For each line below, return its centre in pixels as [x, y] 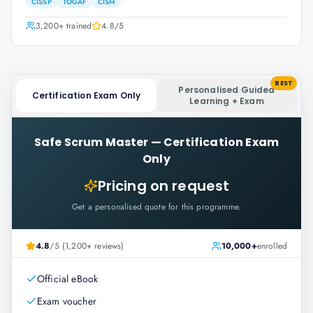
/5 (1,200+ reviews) [87, 246]
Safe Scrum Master [91, 142]
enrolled [272, 246]
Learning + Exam [227, 101]
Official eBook [68, 279]
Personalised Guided [227, 90]
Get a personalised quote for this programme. [156, 207]
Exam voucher [67, 301]
